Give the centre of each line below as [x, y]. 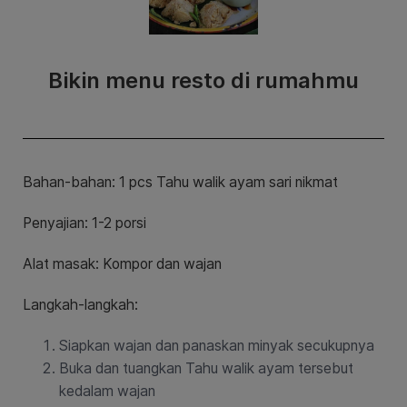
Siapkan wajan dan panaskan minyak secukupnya [217, 346]
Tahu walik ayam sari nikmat [247, 183]
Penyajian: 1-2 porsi [84, 223]
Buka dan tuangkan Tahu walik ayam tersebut [206, 369]
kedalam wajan [107, 392]
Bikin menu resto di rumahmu [203, 81]
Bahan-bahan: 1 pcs [89, 183]
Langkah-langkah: [82, 305]
